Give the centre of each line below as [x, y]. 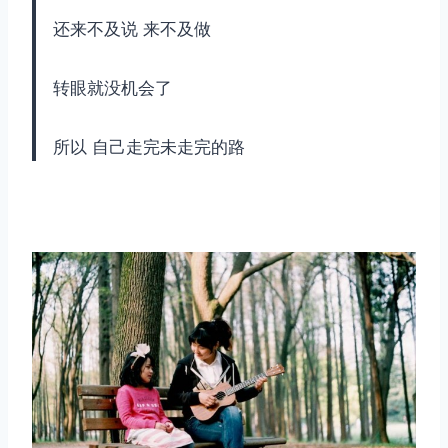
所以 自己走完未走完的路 [149, 147]
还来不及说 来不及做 [132, 29]
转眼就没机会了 [112, 88]
